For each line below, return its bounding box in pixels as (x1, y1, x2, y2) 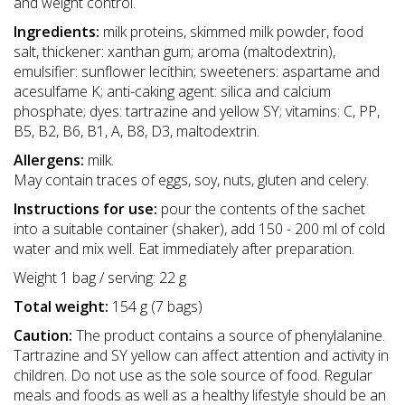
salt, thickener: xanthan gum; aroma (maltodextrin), (14, 41, 335, 61)
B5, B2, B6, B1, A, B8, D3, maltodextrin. (14, 120, 259, 141)
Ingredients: (14, 21, 103, 42)
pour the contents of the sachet (161, 198, 365, 219)
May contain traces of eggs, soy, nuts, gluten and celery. (14, 169, 369, 190)
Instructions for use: (14, 198, 161, 219)
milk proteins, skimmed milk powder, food (103, 21, 363, 42)
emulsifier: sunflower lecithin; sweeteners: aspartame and (14, 61, 380, 81)
